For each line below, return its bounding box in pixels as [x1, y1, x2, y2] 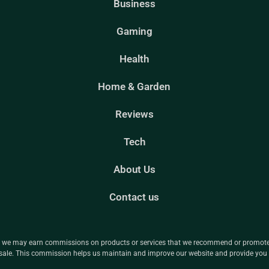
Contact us [109, 191, 160, 204]
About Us [113, 163, 156, 176]
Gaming [116, 25, 153, 38]
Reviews [115, 108, 154, 121]
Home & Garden [98, 80, 171, 93]
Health [119, 53, 150, 65]
